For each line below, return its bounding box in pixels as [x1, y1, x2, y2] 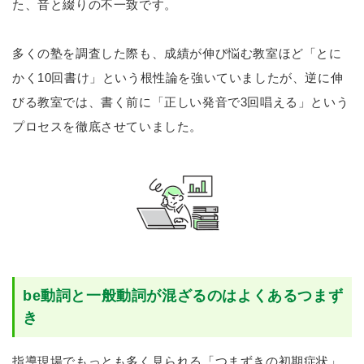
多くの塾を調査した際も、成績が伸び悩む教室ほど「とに [12, 46, 342, 60]
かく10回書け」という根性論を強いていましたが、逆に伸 [12, 71, 344, 84]
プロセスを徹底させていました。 [12, 119, 202, 133]
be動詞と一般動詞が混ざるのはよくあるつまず [23, 288, 344, 304]
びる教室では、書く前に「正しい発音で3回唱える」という [12, 95, 349, 109]
